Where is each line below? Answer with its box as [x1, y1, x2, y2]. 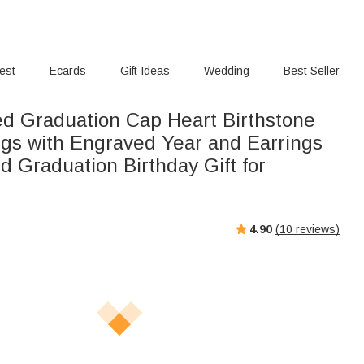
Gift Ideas [120, 64, 171, 77]
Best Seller [283, 64, 340, 77]
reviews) [292, 222, 340, 236]
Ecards [50, 64, 87, 77]
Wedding [203, 64, 249, 77]
